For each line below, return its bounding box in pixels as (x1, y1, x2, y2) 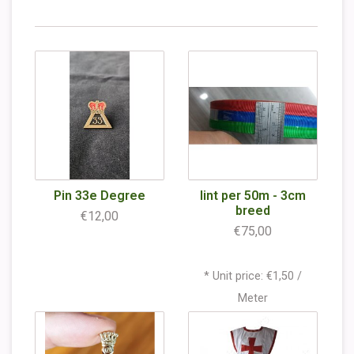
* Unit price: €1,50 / (204, 269, 302, 284)
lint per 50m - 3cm (200, 188, 306, 203)
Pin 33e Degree (54, 188, 145, 203)
